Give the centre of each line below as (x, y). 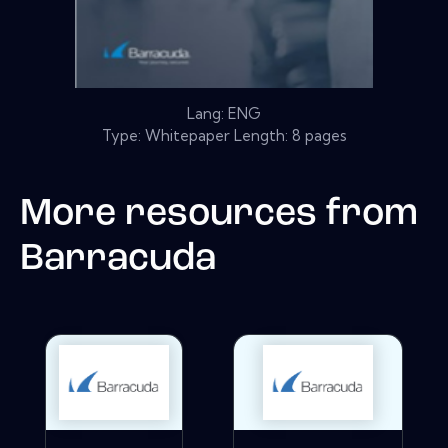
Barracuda (118, 259)
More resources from (219, 214)
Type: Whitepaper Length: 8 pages (224, 135)
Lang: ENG (224, 113)
